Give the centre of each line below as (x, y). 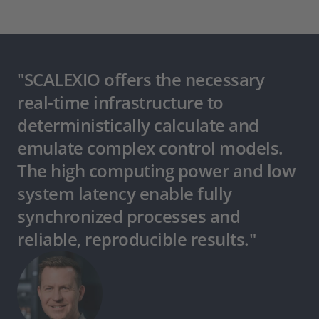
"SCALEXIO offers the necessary (141, 80)
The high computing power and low (156, 171)
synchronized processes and (129, 216)
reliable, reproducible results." (136, 239)
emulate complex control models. (150, 148)
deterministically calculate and (138, 125)
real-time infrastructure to (120, 103)
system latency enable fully (125, 194)
